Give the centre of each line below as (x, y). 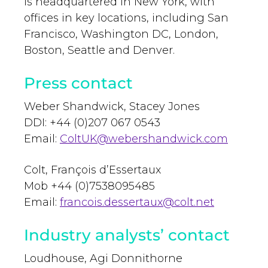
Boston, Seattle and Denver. (99, 51)
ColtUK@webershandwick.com (144, 139)
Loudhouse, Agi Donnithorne (103, 259)
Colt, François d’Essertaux (92, 170)
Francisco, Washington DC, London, (121, 34)
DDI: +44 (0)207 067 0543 (92, 123)
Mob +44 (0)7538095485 (89, 186)
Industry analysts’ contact (127, 235)
